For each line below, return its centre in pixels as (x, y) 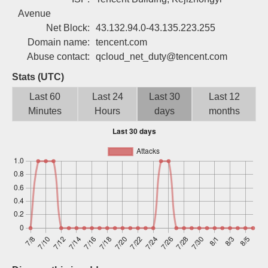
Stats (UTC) (38, 77)
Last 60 (45, 97)
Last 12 (224, 97)
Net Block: (68, 28)
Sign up (198, 13)
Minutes (45, 111)
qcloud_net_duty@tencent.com (162, 57)
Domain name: (59, 42)
